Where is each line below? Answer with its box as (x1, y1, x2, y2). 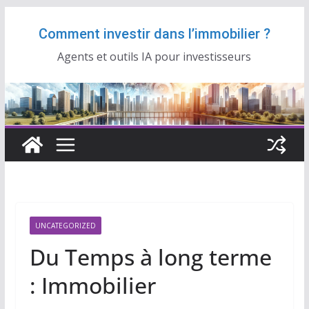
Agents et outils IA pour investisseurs (57, 49, 252, 64)
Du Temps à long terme (29, 242, 272, 272)
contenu (3, 47, 47, 62)
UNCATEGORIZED (34, 221, 96, 231)
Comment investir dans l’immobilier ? (38, 26, 270, 42)
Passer (3, 8, 39, 23)
